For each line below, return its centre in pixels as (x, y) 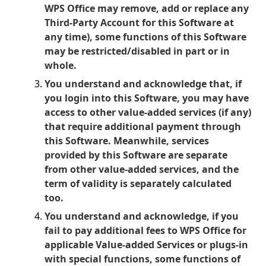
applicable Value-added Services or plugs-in (146, 245)
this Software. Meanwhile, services (127, 141)
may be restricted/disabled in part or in (137, 51)
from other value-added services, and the (142, 169)
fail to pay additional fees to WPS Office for (145, 230)
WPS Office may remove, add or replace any (147, 8)
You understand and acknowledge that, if (143, 84)
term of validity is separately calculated (138, 183)
